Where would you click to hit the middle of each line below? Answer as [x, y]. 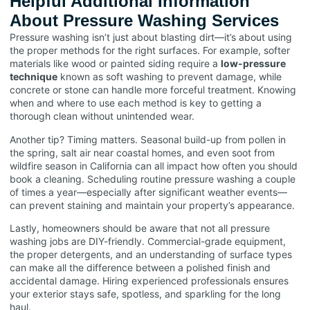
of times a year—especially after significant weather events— [148, 192]
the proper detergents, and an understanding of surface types [151, 255]
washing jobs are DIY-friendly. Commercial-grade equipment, [148, 241]
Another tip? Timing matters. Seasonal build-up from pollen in [148, 139]
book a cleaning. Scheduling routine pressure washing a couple [153, 179]
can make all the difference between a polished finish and [140, 268]
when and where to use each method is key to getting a [136, 103]
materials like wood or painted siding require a [115, 64]
